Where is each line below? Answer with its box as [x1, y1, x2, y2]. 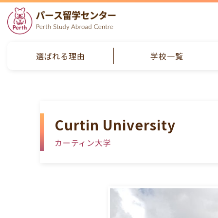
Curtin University [54, 115, 176, 135]
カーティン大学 [54, 137, 111, 149]
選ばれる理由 [36, 50, 85, 62]
